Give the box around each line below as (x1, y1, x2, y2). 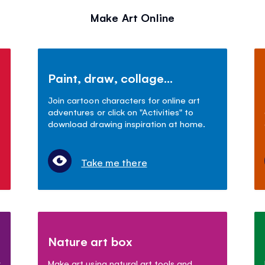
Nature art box (48, 232, 132, 249)
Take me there (81, 155, 147, 169)
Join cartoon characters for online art (48, 93, 200, 105)
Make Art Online (90, 9, 175, 24)
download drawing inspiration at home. (48, 117, 205, 129)
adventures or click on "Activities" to (48, 105, 193, 117)
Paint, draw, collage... (48, 69, 173, 86)
